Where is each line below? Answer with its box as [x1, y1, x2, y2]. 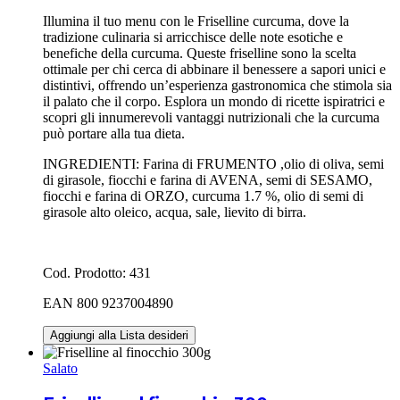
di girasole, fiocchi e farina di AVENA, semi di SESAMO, [43, 171, 372, 187]
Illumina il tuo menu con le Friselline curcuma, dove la [43, 12, 349, 29]
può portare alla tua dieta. [43, 125, 185, 141]
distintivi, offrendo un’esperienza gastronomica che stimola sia [43, 77, 392, 93]
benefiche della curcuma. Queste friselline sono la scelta [43, 45, 356, 61]
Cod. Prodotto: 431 [43, 264, 151, 280]
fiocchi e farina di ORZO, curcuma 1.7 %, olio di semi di [43, 187, 363, 204]
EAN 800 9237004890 [43, 295, 173, 311]
